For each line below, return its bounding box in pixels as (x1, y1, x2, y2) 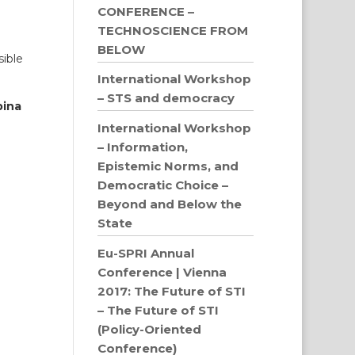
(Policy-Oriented (97, 322, 202, 337)
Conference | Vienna (97, 265, 227, 280)
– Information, (97, 139, 189, 155)
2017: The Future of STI (97, 284, 246, 299)
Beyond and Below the (97, 197, 242, 212)
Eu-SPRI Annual (97, 246, 195, 261)
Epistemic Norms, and (97, 158, 239, 174)
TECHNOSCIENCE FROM (97, 23, 249, 38)
